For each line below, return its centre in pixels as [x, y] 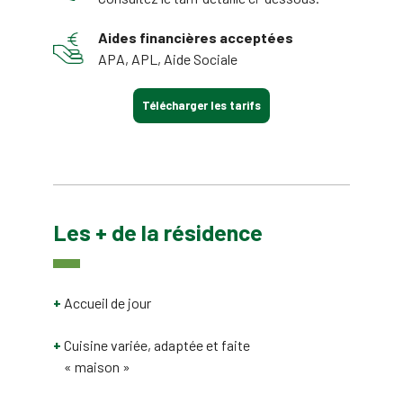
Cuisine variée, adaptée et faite [157, 345]
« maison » [97, 367]
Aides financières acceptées [195, 37]
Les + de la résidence [158, 232]
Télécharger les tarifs [201, 105]
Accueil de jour [107, 303]
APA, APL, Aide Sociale [167, 58]
